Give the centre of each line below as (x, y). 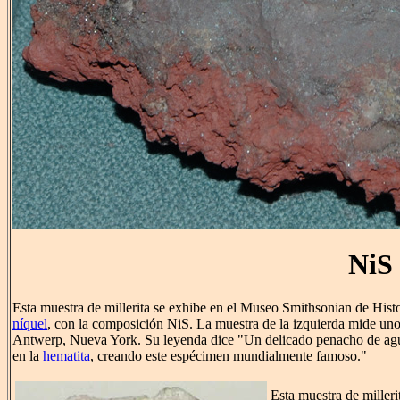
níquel (30, 324)
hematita (67, 356)
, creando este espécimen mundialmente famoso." (229, 356)
